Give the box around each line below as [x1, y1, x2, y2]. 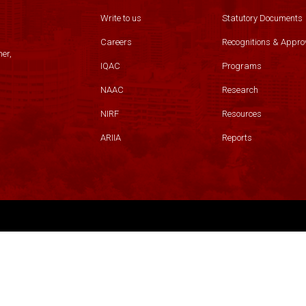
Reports [221, 133, 252, 143]
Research [221, 85, 258, 95]
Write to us [100, 13, 142, 23]
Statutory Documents [221, 13, 303, 23]
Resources [221, 109, 262, 119]
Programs [221, 61, 262, 71]
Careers [100, 37, 133, 47]
